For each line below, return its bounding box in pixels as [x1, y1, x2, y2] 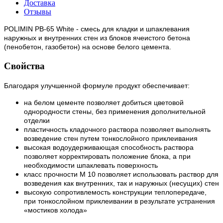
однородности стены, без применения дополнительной [24, 107, 206, 115]
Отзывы [24, 7, 51, 16]
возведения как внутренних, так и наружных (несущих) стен [24, 179, 219, 187]
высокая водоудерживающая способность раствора [24, 143, 194, 151]
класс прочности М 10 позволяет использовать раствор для [24, 170, 219, 178]
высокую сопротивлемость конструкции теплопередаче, [24, 188, 207, 196]
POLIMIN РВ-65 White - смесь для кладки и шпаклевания [4, 25, 190, 33]
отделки [24, 116, 54, 124]
